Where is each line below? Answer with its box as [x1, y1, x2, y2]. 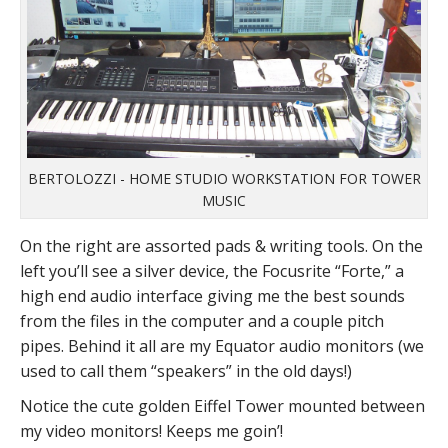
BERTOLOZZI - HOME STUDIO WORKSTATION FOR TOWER [27, 169, 421, 189]
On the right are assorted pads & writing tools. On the [20, 235, 423, 258]
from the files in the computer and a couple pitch [20, 310, 384, 333]
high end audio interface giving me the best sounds [20, 285, 405, 308]
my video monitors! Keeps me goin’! [20, 420, 283, 443]
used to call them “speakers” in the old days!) [20, 360, 352, 383]
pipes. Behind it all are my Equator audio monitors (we [20, 335, 424, 358]
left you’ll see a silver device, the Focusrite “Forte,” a [20, 260, 404, 283]
